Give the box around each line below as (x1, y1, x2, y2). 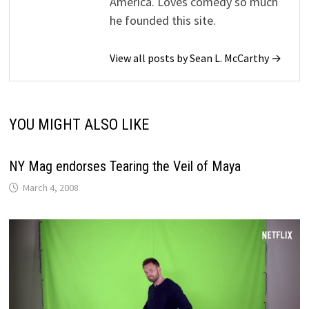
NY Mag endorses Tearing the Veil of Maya (9, 157, 241, 175)
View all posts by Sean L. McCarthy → (110, 50, 282, 65)
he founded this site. (110, 12, 217, 28)
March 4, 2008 (23, 181, 79, 194)
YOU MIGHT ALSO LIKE (9, 115, 150, 133)
